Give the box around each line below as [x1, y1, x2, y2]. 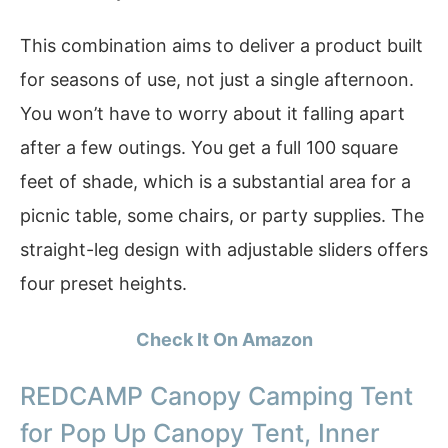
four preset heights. [20, 273, 187, 295]
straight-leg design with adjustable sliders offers [20, 239, 428, 261]
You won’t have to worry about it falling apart [20, 103, 405, 125]
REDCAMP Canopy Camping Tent [20, 381, 413, 412]
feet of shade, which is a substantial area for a [20, 171, 411, 193]
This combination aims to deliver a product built [20, 35, 423, 57]
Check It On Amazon [135, 328, 313, 350]
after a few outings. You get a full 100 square [20, 137, 398, 159]
